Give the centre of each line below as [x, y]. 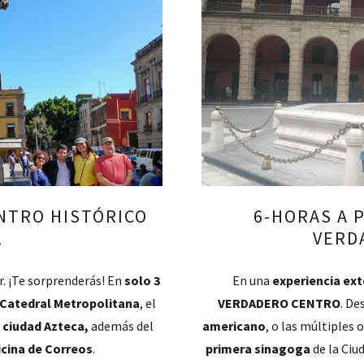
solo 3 [142, 280]
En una [252, 280]
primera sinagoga [259, 349]
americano [234, 326]
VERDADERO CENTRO [279, 303]
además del [121, 326]
